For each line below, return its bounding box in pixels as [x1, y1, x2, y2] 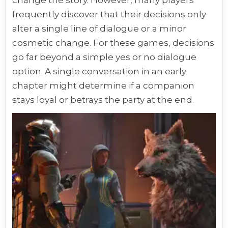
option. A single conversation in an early [12, 66, 187, 76]
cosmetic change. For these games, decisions [12, 37, 215, 48]
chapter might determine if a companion [12, 80, 195, 91]
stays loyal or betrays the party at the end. [12, 94, 194, 105]
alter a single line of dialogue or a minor [12, 23, 187, 34]
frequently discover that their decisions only [12, 9, 207, 19]
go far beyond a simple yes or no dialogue [12, 51, 197, 62]
